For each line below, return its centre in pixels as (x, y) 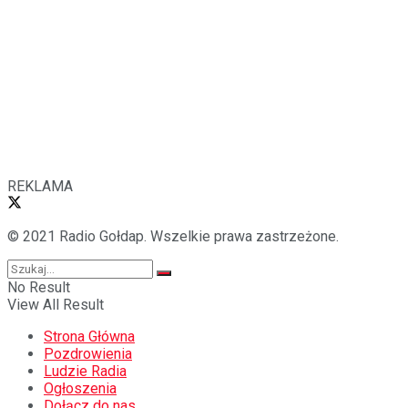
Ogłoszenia (80, 388)
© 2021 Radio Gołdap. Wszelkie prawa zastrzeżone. (173, 236)
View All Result (56, 304)
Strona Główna (89, 336)
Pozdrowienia (88, 353)
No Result (39, 287)
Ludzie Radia (85, 371)
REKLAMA (40, 186)
